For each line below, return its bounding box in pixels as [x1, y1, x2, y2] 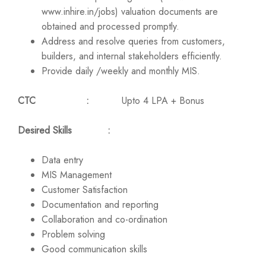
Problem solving [42, 227, 105, 241]
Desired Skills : [18, 123, 140, 137]
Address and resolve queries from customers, [42, 34, 225, 48]
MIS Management [42, 168, 112, 182]
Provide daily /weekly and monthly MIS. [42, 64, 200, 78]
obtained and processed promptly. [42, 20, 179, 33]
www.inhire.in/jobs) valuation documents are [42, 5, 218, 18]
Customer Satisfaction [42, 183, 128, 197]
